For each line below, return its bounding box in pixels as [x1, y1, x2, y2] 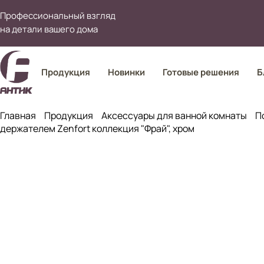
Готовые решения [162, 66, 239, 78]
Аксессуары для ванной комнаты [101, 109, 247, 122]
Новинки [107, 66, 145, 78]
